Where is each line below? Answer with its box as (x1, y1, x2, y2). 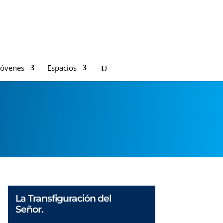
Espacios (47, 63, 77, 73)
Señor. (15, 204, 43, 215)
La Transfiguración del (15, 193, 111, 204)
